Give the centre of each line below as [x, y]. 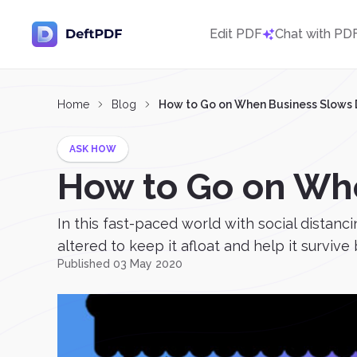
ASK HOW [93, 149]
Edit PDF [236, 34]
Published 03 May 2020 [120, 264]
